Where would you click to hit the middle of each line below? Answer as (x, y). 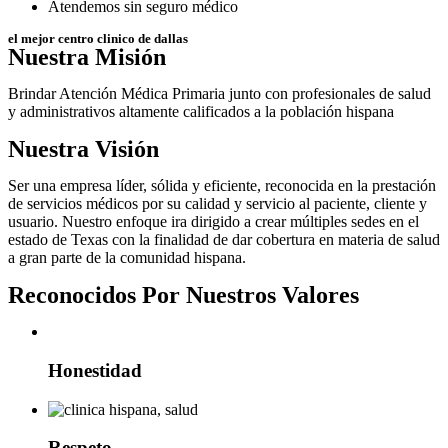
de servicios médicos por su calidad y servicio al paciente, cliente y (217, 204)
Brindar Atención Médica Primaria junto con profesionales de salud (219, 94)
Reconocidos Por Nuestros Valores (183, 295)
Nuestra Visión (83, 149)
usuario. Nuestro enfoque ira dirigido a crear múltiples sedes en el (213, 222)
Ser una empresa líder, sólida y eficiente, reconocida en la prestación (222, 186)
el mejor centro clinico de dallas (98, 39)
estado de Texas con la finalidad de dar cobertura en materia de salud (224, 240)
